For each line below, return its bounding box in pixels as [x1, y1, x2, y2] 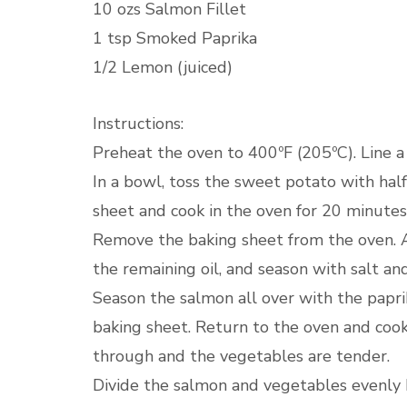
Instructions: [93, 113, 184, 134]
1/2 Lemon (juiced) [93, 56, 233, 78]
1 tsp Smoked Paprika [93, 27, 257, 49]
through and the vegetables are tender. [93, 345, 390, 367]
